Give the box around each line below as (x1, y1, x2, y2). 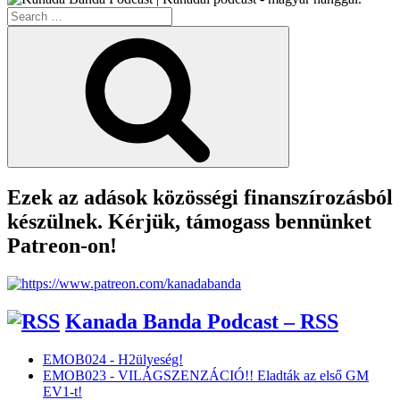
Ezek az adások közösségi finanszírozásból (7, 186, 393, 210)
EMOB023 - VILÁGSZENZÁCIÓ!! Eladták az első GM (43, 367, 369, 383)
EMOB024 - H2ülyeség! (43, 351, 183, 367)
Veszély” (104, 6, 154, 22)
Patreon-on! (7, 234, 117, 258)
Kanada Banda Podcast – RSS (65, 309, 338, 333)
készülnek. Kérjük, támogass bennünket (7, 210, 371, 234)
